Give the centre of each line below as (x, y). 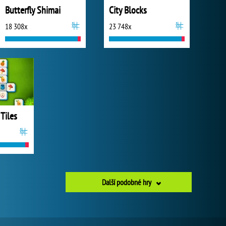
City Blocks (128, 10)
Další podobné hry (126, 182)
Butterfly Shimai (33, 10)
